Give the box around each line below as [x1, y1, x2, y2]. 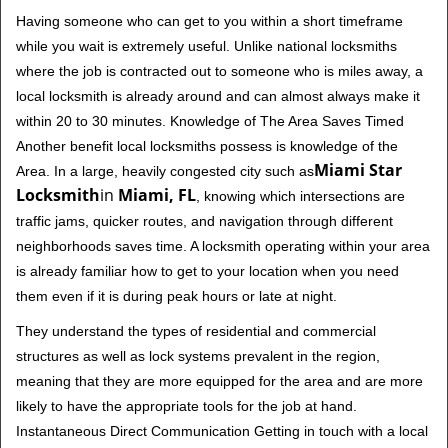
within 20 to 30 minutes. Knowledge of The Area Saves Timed [16, 113, 404, 129]
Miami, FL [114, 184, 196, 206]
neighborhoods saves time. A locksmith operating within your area [16, 238, 430, 254]
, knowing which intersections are [196, 188, 405, 204]
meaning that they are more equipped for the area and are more [16, 373, 423, 389]
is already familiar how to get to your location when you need [16, 263, 399, 279]
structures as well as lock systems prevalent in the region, [16, 348, 380, 364]
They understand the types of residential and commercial [16, 323, 376, 339]
